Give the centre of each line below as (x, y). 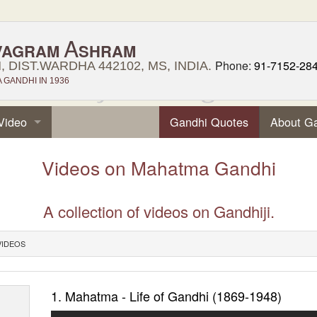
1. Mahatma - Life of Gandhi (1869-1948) (167, 296)
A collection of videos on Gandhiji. (158, 212)
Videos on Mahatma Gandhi (158, 168)
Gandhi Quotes (209, 122)
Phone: (235, 65)
